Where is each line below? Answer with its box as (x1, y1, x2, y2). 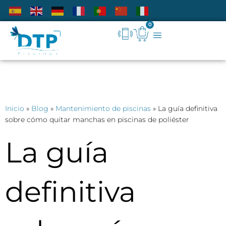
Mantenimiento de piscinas (55, 104, 151, 114)
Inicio (5, 104, 24, 114)
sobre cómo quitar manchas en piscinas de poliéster (5, 115, 189, 125)
